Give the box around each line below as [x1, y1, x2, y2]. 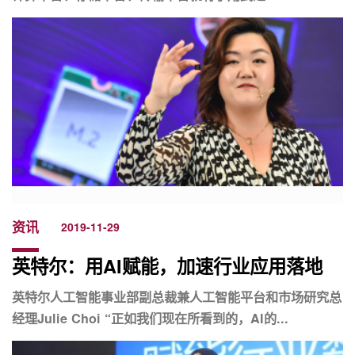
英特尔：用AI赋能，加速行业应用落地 [12, 252, 323, 279]
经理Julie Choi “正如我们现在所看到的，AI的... [12, 308, 288, 327]
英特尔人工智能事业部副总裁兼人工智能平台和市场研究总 [12, 287, 342, 306]
